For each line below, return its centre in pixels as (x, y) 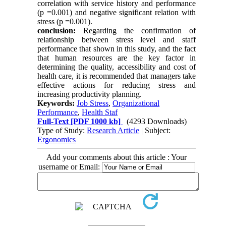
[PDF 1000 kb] (95, 121)
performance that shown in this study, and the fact (117, 48)
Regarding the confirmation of (139, 30)
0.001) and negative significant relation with (123, 12)
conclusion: (61, 30)
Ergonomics (57, 139)
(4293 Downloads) (157, 121)
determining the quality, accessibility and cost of (117, 67)
